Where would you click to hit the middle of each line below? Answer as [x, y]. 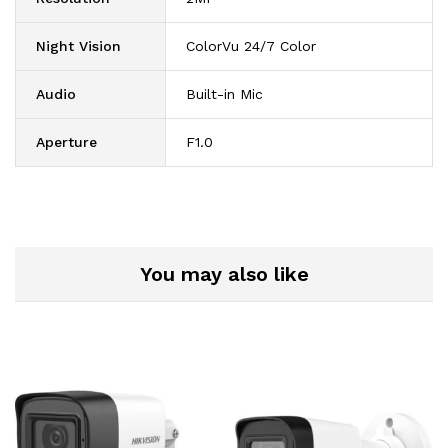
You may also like [224, 274]
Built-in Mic [224, 94]
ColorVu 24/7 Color [251, 46]
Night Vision [78, 46]
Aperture [66, 142]
